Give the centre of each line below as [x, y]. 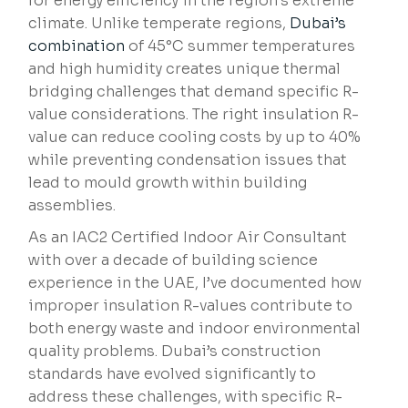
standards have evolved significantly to [173, 374]
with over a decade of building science [173, 260]
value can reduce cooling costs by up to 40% [195, 138]
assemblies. [72, 206]
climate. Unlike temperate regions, [159, 24]
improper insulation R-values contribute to [191, 306]
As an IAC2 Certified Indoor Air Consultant [188, 238]
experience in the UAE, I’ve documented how [195, 283]
